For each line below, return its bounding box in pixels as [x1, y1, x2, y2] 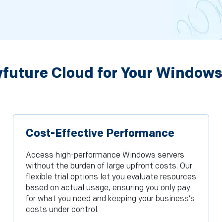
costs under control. [25, 205, 99, 215]
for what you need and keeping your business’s [25, 194, 195, 204]
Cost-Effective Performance [25, 127, 174, 141]
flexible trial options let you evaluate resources [25, 172, 196, 182]
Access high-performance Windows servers [25, 151, 184, 161]
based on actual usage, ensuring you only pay [25, 183, 190, 193]
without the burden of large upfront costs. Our [25, 162, 192, 171]
